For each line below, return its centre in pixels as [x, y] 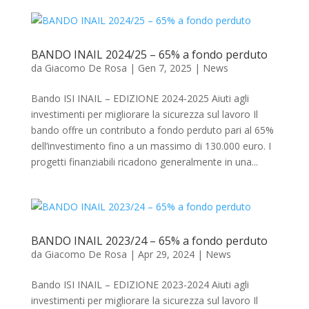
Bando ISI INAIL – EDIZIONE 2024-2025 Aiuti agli [140, 99]
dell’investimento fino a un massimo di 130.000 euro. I [151, 146]
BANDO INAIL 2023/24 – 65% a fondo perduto [149, 241]
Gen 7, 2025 [165, 68]
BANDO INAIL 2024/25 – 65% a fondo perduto [149, 55]
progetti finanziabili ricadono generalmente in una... [144, 162]
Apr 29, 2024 [166, 255]
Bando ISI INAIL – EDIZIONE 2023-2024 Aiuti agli [140, 285]
